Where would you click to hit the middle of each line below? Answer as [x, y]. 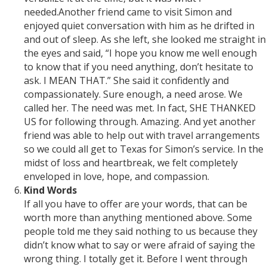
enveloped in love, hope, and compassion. [117, 177]
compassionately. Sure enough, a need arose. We [133, 94]
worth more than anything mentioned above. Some [138, 218]
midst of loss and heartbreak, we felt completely [131, 163]
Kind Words [50, 190]
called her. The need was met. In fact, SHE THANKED [140, 108]
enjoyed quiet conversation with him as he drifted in [139, 26]
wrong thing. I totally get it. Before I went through [136, 259]
